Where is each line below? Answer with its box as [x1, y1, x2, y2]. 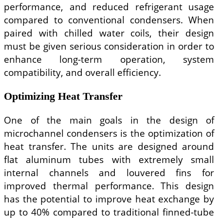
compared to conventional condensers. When [4, 13, 214, 27]
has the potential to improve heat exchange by [4, 192, 214, 205]
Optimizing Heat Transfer [4, 90, 123, 102]
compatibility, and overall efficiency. [4, 66, 161, 79]
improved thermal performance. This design [4, 179, 214, 192]
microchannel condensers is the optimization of [4, 126, 214, 140]
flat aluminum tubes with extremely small [4, 152, 214, 166]
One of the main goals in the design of [4, 113, 214, 127]
